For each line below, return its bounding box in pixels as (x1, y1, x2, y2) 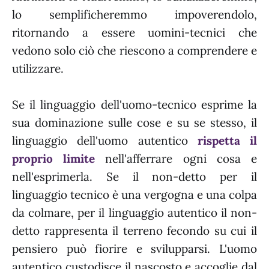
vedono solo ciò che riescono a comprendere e (12, 43, 257, 58)
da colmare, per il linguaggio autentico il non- (12, 205, 257, 220)
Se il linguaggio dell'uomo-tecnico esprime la (12, 97, 257, 112)
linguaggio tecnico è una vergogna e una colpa (12, 187, 257, 202)
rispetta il (187, 133, 257, 148)
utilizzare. (12, 61, 64, 76)
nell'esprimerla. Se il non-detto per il (12, 169, 257, 184)
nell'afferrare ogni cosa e (95, 151, 258, 166)
